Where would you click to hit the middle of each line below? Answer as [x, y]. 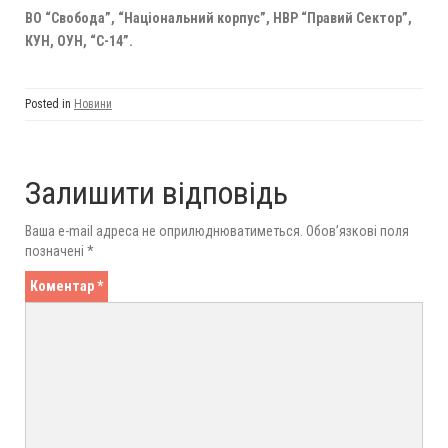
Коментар [63, 286]
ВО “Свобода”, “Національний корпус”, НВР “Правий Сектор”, [218, 18]
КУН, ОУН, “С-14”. [79, 41]
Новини [93, 104]
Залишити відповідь [156, 193]
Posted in [49, 104]
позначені [56, 251]
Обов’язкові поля [357, 231]
